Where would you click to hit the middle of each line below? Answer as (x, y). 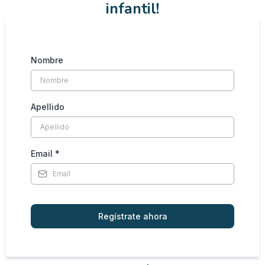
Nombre (47, 60)
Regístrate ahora (132, 216)
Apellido (48, 106)
